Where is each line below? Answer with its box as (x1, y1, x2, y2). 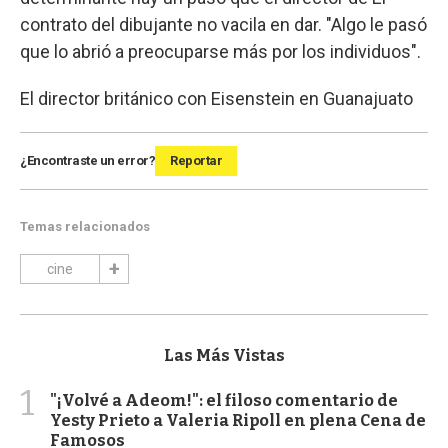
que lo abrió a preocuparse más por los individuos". (20, 41, 421, 62)
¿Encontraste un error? (20, 153, 155, 168)
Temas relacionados (20, 219, 150, 234)
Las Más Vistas (163, 345, 285, 365)
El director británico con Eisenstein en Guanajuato (20, 88, 413, 109)
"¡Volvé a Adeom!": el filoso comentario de (50, 390, 398, 410)
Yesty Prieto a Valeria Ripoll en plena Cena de (50, 410, 426, 430)
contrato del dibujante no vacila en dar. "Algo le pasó (20, 14, 427, 35)
